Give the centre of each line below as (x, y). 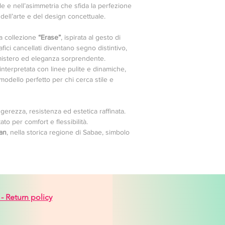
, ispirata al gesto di (91, 37)
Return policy (29, 197)
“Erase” (49, 37)
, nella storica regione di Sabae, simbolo (68, 132)
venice (169, 207)
